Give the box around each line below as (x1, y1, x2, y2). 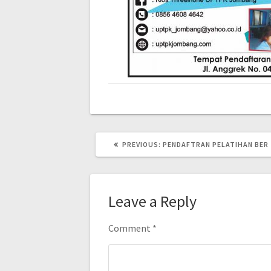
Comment (108, 222, 153, 235)
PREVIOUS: (122, 140, 162, 149)
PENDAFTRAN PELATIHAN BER (163, 140, 269, 149)
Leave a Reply (108, 191, 197, 212)
